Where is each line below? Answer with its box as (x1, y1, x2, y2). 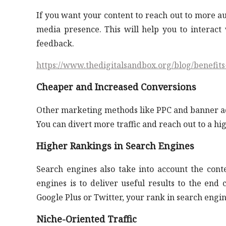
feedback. (36, 38, 74, 49)
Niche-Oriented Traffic (36, 213, 137, 225)
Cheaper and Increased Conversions (36, 81, 196, 93)
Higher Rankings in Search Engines (36, 140, 194, 152)
